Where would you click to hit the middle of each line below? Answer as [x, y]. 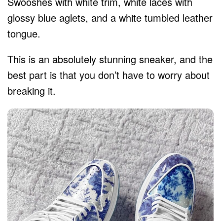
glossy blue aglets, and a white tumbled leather [110, 17]
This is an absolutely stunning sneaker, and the [110, 59]
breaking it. [32, 90]
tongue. [24, 33]
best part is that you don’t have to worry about [109, 74]
